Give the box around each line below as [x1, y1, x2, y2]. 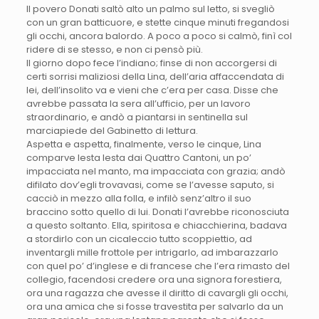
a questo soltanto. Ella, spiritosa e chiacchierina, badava [26, 219, 287, 233]
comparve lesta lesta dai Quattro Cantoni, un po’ [26, 151, 251, 165]
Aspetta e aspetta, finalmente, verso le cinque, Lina [26, 137, 261, 152]
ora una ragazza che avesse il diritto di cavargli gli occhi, [26, 286, 288, 300]
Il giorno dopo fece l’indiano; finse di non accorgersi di [26, 56, 277, 70]
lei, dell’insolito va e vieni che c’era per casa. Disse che [26, 83, 278, 98]
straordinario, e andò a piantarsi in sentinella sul [26, 110, 248, 125]
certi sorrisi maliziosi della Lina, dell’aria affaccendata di [26, 70, 284, 84]
